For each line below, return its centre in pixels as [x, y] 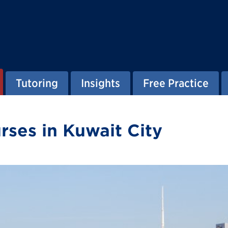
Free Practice [176, 83]
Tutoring [37, 83]
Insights [101, 83]
